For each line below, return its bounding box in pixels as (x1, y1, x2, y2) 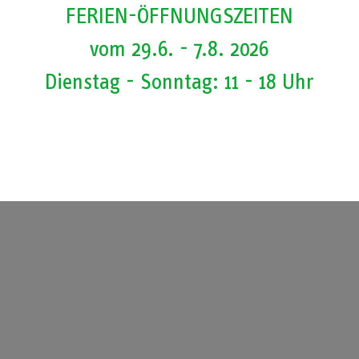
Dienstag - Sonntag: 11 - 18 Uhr (45, 67, 315, 95)
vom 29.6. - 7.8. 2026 (90, 34, 270, 62)
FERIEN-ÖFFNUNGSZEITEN (66, 2, 294, 29)
